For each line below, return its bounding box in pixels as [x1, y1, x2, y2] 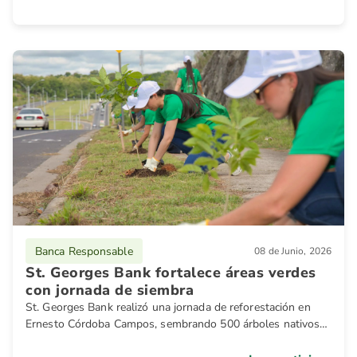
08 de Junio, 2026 [254, 245, 331, 257]
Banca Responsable [35, 243, 133, 259]
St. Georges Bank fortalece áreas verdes [25, 263, 316, 282]
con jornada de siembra [25, 280, 194, 300]
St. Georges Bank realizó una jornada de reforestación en [25, 300, 311, 315]
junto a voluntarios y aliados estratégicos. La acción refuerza [25, 333, 328, 348]
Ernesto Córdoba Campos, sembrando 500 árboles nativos [25, 316, 320, 331]
